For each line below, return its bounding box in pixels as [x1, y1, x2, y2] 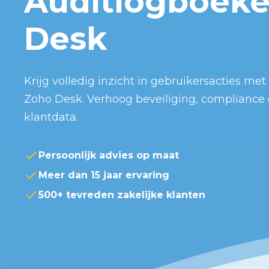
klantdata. [24, 110, 78, 124]
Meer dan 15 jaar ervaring [38, 169, 169, 181]
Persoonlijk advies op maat [38, 150, 179, 161]
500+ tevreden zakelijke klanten [38, 189, 205, 201]
